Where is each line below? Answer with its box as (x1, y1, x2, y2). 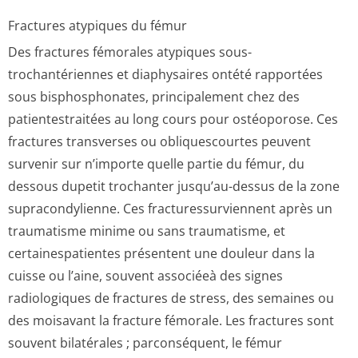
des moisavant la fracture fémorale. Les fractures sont (8, 312, 334, 329)
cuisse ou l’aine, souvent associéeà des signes (8, 267, 283, 284)
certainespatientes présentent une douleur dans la (8, 245, 315, 262)
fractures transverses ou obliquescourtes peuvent (8, 133, 311, 150)
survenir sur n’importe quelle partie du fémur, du (8, 155, 304, 173)
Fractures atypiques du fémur (8, 17, 187, 34)
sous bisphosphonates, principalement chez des (8, 88, 300, 105)
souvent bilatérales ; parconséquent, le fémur (8, 334, 282, 352)
